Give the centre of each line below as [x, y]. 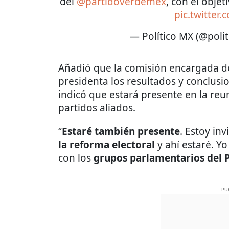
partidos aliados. [97, 108]
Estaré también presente [121, 132]
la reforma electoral [108, 145]
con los [76, 158]
